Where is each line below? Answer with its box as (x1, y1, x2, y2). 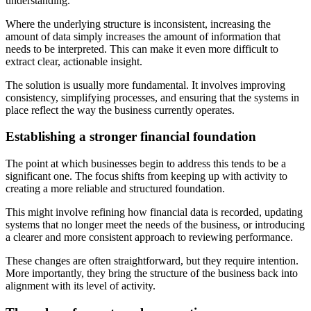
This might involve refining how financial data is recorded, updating (6, 206, 303, 218)
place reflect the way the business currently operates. (6, 103, 235, 116)
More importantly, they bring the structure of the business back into (6, 267, 298, 279)
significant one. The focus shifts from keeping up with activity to (6, 170, 287, 182)
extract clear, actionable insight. (6, 55, 142, 67)
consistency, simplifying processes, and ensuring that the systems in (6, 91, 299, 103)
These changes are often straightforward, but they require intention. (6, 255, 299, 267)
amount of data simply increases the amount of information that (6, 30, 280, 42)
